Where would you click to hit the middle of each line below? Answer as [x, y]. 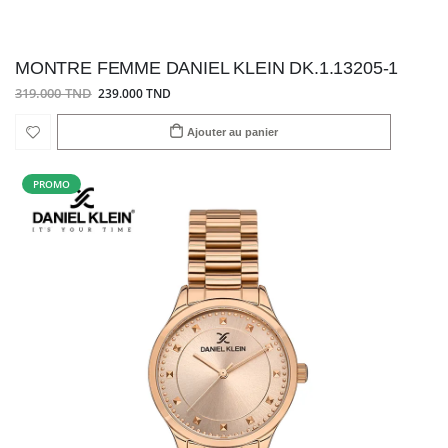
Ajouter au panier [233, 131]
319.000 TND [53, 94]
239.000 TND [134, 93]
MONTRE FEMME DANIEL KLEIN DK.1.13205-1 [207, 67]
